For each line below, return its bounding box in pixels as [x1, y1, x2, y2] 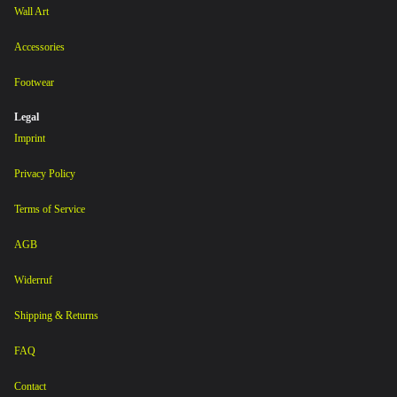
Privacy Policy [14, 167, 75, 180]
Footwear [14, 75, 54, 89]
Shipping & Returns [14, 308, 98, 322]
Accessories [14, 40, 65, 53]
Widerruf [14, 273, 52, 286]
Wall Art [14, 4, 49, 18]
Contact [14, 379, 46, 393]
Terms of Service [14, 202, 85, 215]
